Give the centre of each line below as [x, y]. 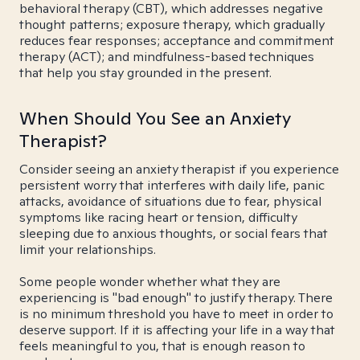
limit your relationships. [88, 250]
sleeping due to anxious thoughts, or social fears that [174, 233]
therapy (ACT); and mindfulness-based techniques [167, 57]
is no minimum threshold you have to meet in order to [176, 314]
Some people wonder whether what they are [150, 282]
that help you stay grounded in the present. [145, 73]
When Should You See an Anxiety [155, 118]
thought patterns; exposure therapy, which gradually [172, 25]
